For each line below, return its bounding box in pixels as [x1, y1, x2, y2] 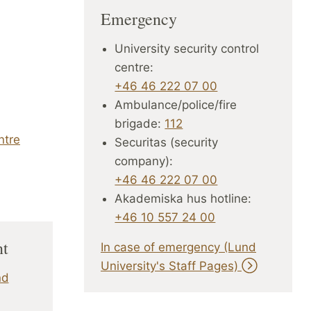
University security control [115, 41, 260, 56]
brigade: [115, 116, 165, 131]
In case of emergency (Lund [101, 239, 256, 254]
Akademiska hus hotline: [115, 191, 252, 205]
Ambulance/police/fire [115, 97, 237, 112]
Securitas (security [115, 135, 219, 149]
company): [115, 153, 177, 168]
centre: [115, 60, 158, 74]
